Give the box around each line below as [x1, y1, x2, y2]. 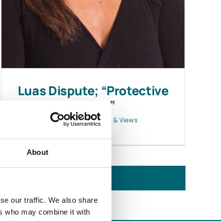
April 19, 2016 [48, 115, 88, 124]
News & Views [95, 115, 138, 124]
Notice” [71, 96, 115, 114]
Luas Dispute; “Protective [17, 81, 169, 99]
